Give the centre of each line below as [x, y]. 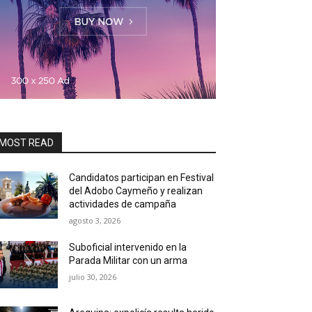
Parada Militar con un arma [128, 260]
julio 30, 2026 [93, 277]
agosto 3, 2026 [95, 220]
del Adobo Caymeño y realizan [136, 191]
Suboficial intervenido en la [128, 247]
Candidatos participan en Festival [142, 178]
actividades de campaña [123, 204]
